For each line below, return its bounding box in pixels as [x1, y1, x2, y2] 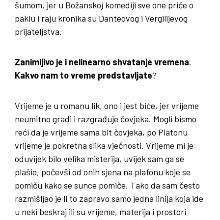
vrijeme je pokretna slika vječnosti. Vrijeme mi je [15, 140, 193, 151]
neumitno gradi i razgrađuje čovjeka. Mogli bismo [15, 113, 196, 125]
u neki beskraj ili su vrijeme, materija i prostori [15, 206, 186, 218]
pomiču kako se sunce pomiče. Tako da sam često [15, 180, 200, 191]
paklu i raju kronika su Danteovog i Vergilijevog [15, 13, 188, 24]
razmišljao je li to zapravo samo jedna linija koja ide [15, 193, 203, 204]
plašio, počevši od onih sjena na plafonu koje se [15, 166, 191, 178]
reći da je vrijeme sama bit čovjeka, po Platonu [15, 127, 188, 138]
